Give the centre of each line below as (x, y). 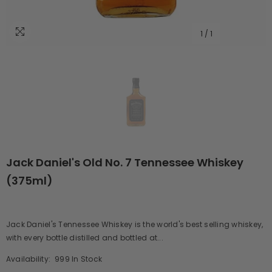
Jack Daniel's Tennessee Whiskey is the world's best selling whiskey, (135, 224)
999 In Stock (79, 259)
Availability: (29, 259)
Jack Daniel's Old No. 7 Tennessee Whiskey (125, 162)
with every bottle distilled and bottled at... (85, 238)
